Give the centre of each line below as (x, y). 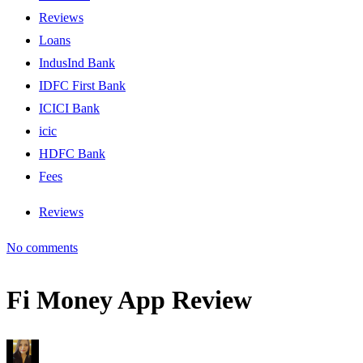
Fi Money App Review (129, 299)
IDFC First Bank (82, 86)
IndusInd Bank (77, 63)
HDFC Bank (72, 154)
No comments (42, 248)
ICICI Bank (69, 109)
